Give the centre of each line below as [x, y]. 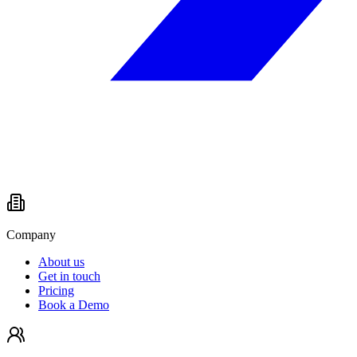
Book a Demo [74, 305]
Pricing [56, 291]
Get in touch [69, 277]
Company [31, 235]
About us [61, 262]
